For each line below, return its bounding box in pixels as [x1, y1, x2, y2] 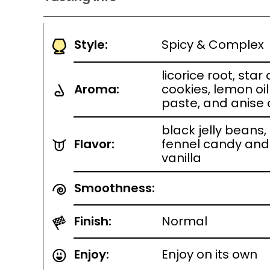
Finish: [74, 213, 111, 230]
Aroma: [74, 81, 119, 98]
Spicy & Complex [162, 36, 264, 53]
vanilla [162, 149, 201, 166]
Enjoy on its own [162, 246, 257, 263]
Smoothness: [74, 180, 155, 196]
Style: [74, 36, 108, 53]
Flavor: [74, 136, 115, 152]
